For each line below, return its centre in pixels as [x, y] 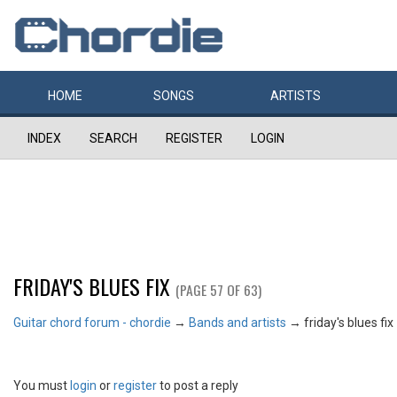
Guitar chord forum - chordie [92, 323]
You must [42, 386]
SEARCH [113, 138]
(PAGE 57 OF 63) [218, 290]
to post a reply [198, 386]
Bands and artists [237, 323]
